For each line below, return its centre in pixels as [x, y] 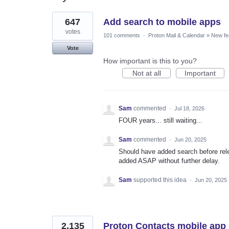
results [63, 22]
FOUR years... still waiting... [161, 120]
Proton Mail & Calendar [177, 35]
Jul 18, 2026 [189, 108]
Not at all [146, 73]
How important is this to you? [150, 61]
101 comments [122, 35]
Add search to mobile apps [162, 22]
